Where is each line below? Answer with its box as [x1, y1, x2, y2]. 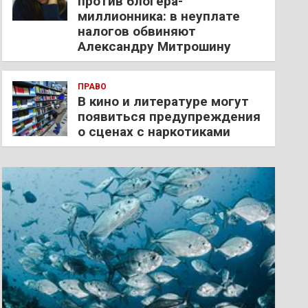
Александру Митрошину [78, 38, 232, 54]
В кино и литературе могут [78, 93, 250, 109]
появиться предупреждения [78, 109, 261, 124]
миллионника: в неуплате [78, 8, 241, 24]
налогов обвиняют [78, 23, 197, 39]
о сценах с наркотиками [78, 124, 231, 140]
